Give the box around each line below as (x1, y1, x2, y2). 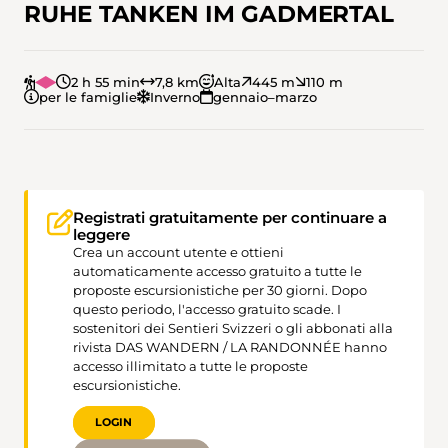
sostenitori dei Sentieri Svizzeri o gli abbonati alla (72, 319, 393, 336)
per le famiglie (39, 89, 137, 106)
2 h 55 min (70, 74, 140, 91)
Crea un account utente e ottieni (72, 243, 284, 260)
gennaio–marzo (213, 89, 317, 106)
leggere (72, 224, 130, 244)
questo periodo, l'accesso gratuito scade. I (72, 300, 341, 317)
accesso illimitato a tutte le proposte (72, 357, 308, 374)
